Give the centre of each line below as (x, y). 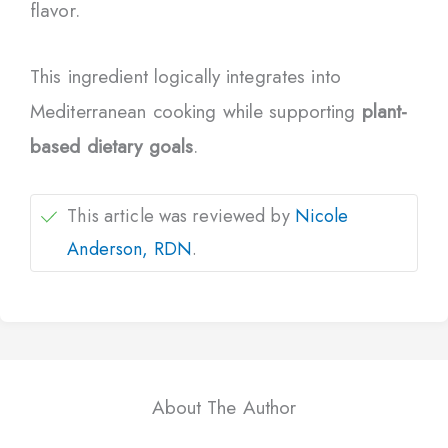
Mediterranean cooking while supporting (196, 111)
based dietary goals (112, 146)
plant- (384, 111)
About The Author (224, 407)
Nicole (321, 215)
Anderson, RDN (129, 248)
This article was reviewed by (181, 215)
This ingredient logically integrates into (185, 76)
